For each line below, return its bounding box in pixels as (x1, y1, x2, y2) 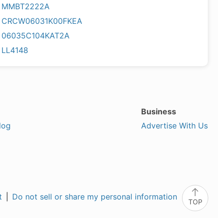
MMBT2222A (1, 1, 50, 11)
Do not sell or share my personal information (12, 192, 177, 201)
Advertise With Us (141, 121, 208, 130)
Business (141, 107, 176, 116)
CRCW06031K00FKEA (1, 16, 83, 26)
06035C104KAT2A (1, 31, 70, 40)
